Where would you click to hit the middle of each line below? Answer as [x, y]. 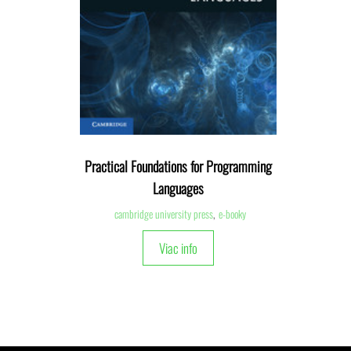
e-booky [233, 214]
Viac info [179, 248]
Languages [179, 188]
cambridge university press [164, 214]
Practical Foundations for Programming [179, 166]
